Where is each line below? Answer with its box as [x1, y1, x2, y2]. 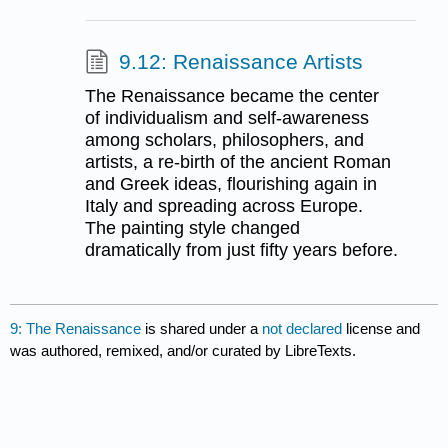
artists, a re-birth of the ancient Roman [84, 151, 391, 172]
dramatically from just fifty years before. [84, 239, 398, 260]
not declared [262, 319, 347, 337]
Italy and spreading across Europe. [84, 195, 363, 216]
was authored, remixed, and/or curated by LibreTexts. [10, 341, 357, 359]
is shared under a [141, 319, 263, 337]
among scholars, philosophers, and [84, 129, 364, 150]
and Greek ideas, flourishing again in [84, 173, 377, 194]
